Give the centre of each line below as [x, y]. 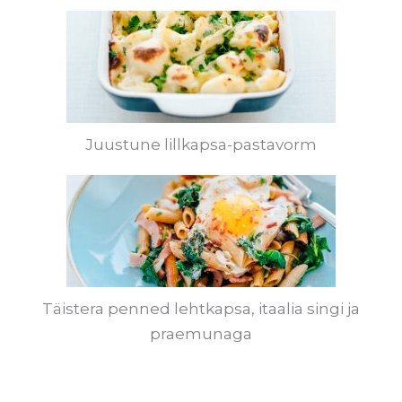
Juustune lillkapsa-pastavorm [201, 144]
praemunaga [201, 334]
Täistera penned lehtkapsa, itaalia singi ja [201, 309]
